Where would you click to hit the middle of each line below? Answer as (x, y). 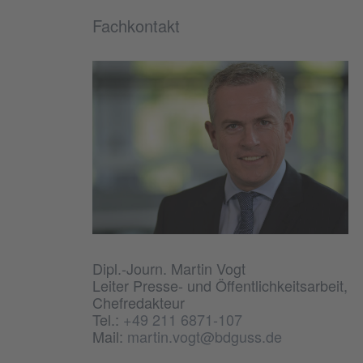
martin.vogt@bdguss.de (205, 336)
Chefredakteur (139, 302)
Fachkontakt (136, 25)
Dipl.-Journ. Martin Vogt (169, 268)
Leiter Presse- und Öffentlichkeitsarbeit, (220, 285)
